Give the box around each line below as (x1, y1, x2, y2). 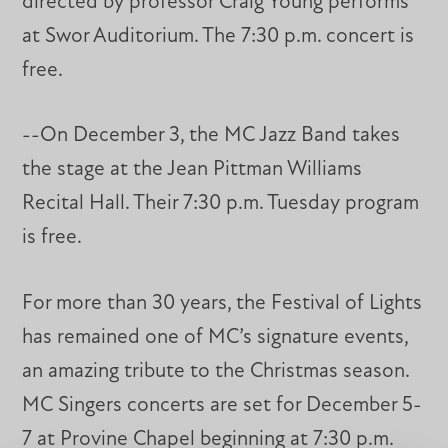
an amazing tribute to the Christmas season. (22, 361, 410, 383)
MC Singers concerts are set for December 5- (22, 395, 423, 417)
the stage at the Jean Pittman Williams (22, 159, 363, 181)
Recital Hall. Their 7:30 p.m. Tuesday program (22, 193, 420, 215)
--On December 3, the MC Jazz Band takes (22, 125, 401, 147)
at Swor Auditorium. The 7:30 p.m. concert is (22, 25, 415, 47)
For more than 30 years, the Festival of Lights (22, 293, 423, 315)
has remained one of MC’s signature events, (22, 327, 409, 349)
